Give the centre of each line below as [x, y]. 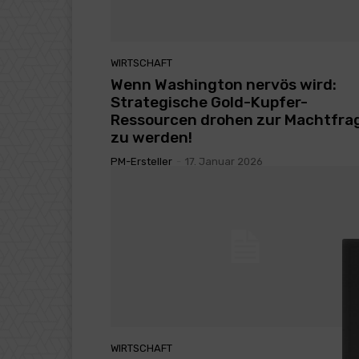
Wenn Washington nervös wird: [224, 84]
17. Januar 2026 [224, 161]
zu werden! [151, 137]
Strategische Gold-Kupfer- [209, 102]
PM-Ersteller [141, 161]
